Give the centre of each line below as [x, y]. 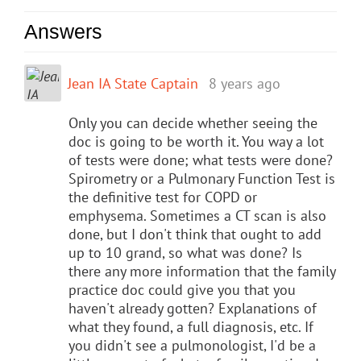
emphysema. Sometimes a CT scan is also [197, 215]
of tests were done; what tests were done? [201, 160]
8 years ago [245, 83]
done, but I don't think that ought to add [195, 234]
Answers [63, 31]
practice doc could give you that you [182, 289]
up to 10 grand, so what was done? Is [185, 252]
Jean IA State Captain [133, 83]
